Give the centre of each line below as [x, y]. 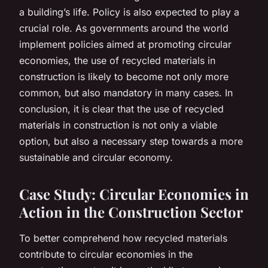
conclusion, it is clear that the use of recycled [121, 109]
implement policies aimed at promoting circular [125, 44]
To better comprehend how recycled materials [123, 238]
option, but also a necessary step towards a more [131, 141]
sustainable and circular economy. [96, 157]
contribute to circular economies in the [106, 254]
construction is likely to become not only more [124, 76]
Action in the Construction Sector [131, 211]
